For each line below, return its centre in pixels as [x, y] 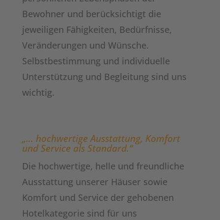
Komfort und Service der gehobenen [98, 197]
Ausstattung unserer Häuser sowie [95, 182]
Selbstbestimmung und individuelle [96, 61]
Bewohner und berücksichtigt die [91, 14]
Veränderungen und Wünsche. [85, 45]
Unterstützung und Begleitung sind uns [104, 77]
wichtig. [38, 92]
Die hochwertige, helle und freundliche [103, 166]
